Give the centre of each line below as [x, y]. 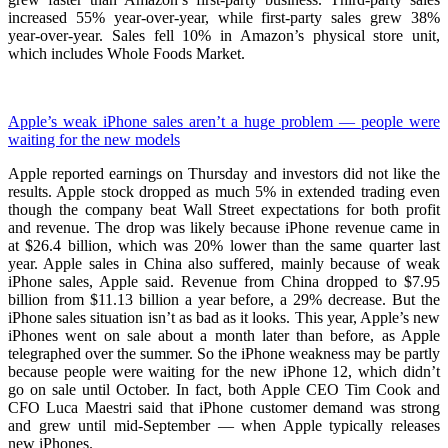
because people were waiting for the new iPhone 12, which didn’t [224, 372]
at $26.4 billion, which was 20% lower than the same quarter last [224, 246]
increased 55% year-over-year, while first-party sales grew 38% [224, 18]
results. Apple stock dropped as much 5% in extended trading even [224, 192]
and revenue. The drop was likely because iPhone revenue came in [224, 228]
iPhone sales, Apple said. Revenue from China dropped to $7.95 [224, 282]
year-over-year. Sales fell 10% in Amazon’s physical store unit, [224, 36]
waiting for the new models [94, 140]
